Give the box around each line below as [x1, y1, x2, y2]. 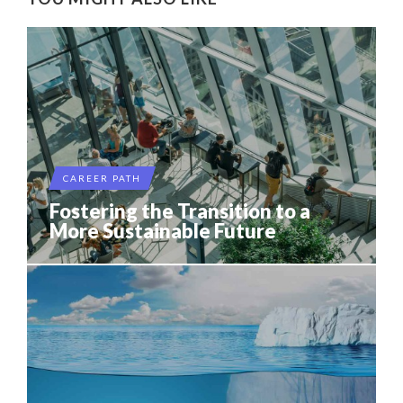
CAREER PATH [63, 173, 141, 184]
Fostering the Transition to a [49, 199, 310, 223]
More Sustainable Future [49, 219, 276, 243]
